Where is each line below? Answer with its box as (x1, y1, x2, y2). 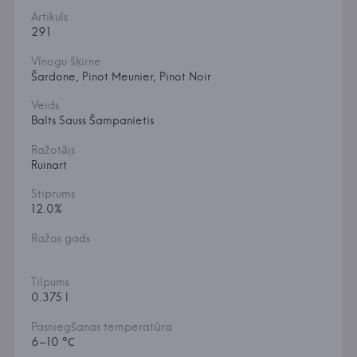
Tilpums (30, 275, 69, 290)
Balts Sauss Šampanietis (30, 113, 154, 128)
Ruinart (30, 158, 67, 173)
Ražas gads (30, 231, 90, 246)
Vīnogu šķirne (30, 54, 101, 69)
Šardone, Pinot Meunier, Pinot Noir (30, 69, 211, 84)
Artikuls (30, 10, 68, 25)
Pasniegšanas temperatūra (30, 320, 172, 335)
